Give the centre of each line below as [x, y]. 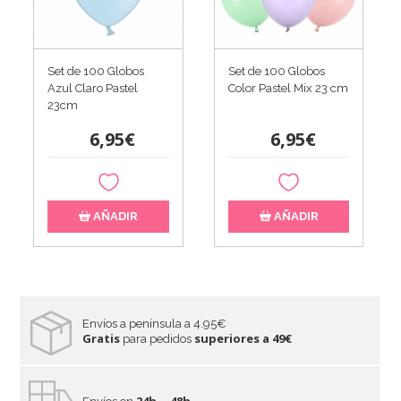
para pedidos [158, 338]
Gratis [102, 338]
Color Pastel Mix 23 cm [288, 89]
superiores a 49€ [243, 338]
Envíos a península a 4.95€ [155, 323]
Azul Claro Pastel [93, 89]
